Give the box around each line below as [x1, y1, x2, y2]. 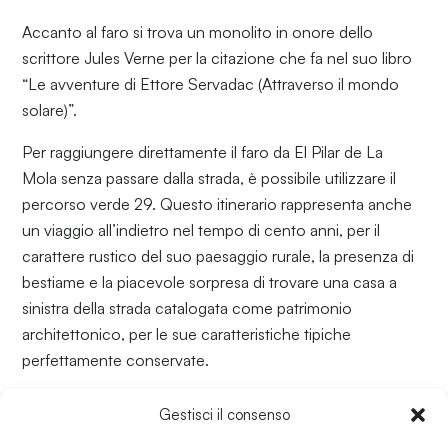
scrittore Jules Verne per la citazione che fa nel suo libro [22, 47, 413, 68]
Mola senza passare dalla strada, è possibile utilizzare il [22, 167, 397, 188]
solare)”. [22, 99, 78, 120]
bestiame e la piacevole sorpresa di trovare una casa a [22, 271, 398, 292]
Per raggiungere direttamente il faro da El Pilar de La [22, 141, 384, 162]
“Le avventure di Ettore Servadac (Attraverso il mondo [22, 73, 400, 94]
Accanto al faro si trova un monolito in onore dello [22, 21, 374, 42]
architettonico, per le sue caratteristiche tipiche [22, 323, 352, 344]
